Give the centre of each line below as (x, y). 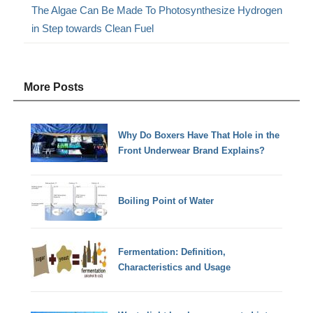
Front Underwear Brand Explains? (192, 150)
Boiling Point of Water (166, 201)
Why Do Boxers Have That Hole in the (199, 135)
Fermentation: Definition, (172, 252)
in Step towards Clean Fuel (93, 28)
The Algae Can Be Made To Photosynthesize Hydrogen (157, 10)
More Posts (54, 87)
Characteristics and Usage (175, 267)
